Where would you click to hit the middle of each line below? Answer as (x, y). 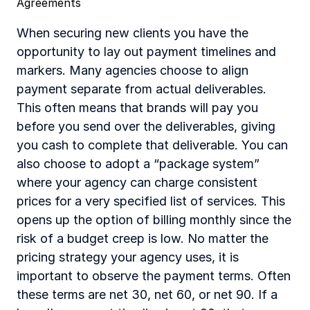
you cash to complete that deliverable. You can (152, 145)
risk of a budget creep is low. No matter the (143, 238)
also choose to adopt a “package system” (138, 164)
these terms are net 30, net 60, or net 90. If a (147, 294)
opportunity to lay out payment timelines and (146, 52)
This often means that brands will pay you (137, 108)
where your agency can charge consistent (137, 182)
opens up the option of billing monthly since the (154, 220)
